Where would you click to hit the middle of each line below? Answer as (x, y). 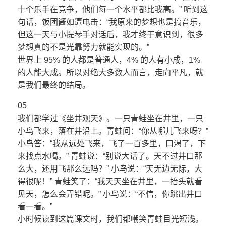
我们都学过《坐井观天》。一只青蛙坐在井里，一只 (110, 119)
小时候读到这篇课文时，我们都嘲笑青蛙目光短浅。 (110, 219)
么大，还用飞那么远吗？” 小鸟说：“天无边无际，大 (110, 169)
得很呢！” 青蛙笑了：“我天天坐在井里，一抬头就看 (110, 182)
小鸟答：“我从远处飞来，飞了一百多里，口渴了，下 (112, 144)
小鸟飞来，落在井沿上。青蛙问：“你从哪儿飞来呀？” (113, 131)
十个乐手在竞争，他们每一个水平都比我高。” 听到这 (113, 10)
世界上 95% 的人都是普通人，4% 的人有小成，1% (109, 60)
